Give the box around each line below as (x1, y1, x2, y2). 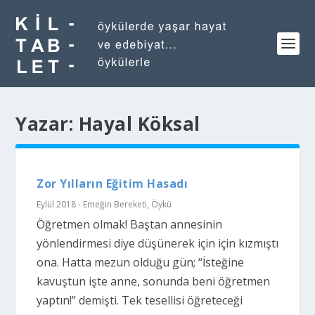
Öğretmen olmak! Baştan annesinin (37, 217, 223, 232)
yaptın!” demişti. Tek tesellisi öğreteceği (37, 292, 243, 308)
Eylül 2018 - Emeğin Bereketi (37, 198, 148, 210)
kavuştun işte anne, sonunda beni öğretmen (37, 274, 271, 289)
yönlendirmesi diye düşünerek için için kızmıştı (37, 236, 279, 251)
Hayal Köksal (78, 111, 200, 136)
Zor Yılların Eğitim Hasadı (37, 176, 188, 191)
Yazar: (15, 111, 79, 136)
